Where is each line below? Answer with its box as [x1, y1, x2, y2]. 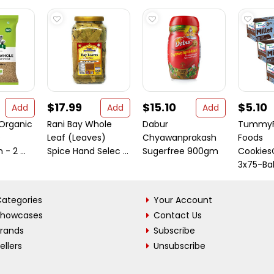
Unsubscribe [154, 240, 206, 252]
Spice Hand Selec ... [47, 145, 128, 157]
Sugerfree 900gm [143, 145, 218, 157]
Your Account [154, 194, 212, 206]
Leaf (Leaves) [47, 131, 106, 144]
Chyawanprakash [143, 131, 217, 144]
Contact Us [154, 209, 202, 221]
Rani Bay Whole [47, 118, 112, 130]
